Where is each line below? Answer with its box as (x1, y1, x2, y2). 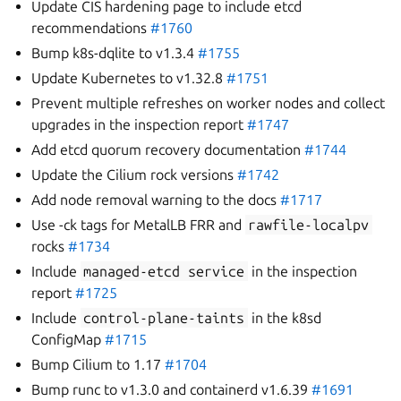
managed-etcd (83, 263, 181, 279)
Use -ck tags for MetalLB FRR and (31, 217, 246, 233)
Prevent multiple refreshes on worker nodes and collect (31, 95, 386, 111)
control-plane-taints (83, 310, 245, 326)
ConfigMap (31, 331, 106, 347)
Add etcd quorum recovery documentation (31, 141, 305, 158)
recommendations (31, 20, 151, 36)
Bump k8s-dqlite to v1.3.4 (31, 45, 199, 61)
